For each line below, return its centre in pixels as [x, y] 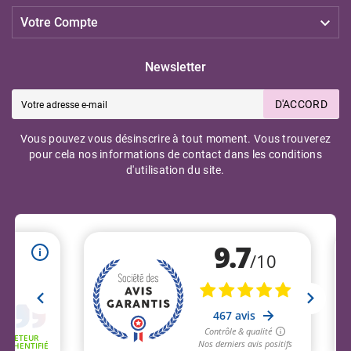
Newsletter [175, 67]
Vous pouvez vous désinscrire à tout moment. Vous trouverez [175, 138]
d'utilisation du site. [175, 170]
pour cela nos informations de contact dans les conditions [175, 154]
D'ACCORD [301, 105]
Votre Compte [59, 22]
